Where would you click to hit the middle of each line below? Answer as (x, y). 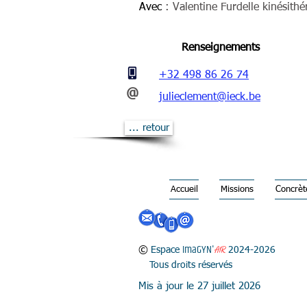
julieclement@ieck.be (210, 97)
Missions (237, 189)
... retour (149, 128)
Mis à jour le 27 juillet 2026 (199, 286)
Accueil (184, 189)
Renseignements (221, 48)
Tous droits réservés (185, 265)
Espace (164, 250)
